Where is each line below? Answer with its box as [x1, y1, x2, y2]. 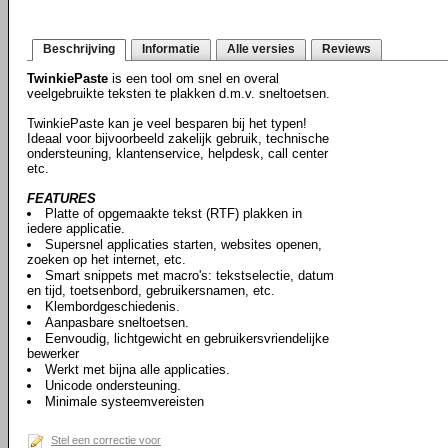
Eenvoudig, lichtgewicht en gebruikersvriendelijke [45, 331, 329, 346]
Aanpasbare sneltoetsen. [45, 315, 189, 330]
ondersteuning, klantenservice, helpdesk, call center [27, 146, 328, 161]
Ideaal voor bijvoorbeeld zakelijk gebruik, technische [27, 131, 329, 146]
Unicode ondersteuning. [45, 378, 181, 393]
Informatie [142, 42, 200, 56]
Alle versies [227, 42, 295, 56]
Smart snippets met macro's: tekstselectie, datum [45, 268, 334, 283]
